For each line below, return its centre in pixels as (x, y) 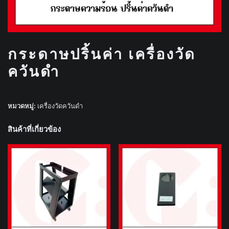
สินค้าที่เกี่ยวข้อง (34, 129)
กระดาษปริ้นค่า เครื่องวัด (102, 54)
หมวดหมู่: (22, 106)
